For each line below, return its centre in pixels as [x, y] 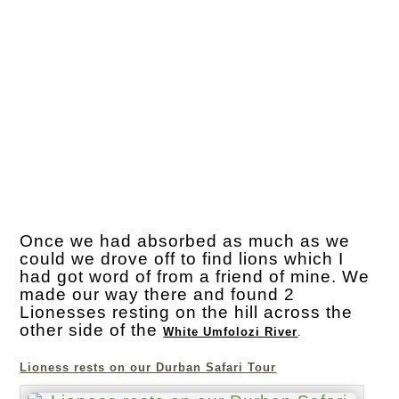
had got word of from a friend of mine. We [195, 277]
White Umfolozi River [231, 332]
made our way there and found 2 [158, 295]
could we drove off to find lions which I [182, 259]
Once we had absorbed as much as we [185, 241]
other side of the [92, 330]
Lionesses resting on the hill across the [187, 313]
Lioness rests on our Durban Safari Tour [148, 368]
